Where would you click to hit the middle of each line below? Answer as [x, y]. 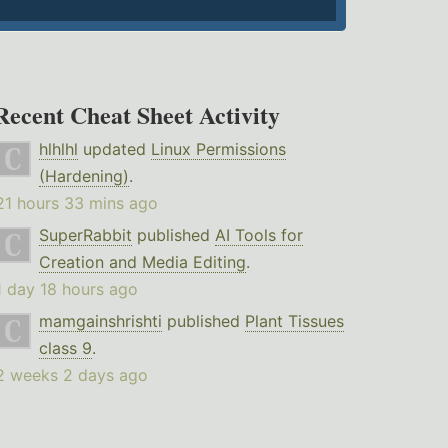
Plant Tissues [294, 321]
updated [114, 149]
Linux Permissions [218, 149]
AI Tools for [258, 235]
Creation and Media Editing [142, 262]
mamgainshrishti [100, 321]
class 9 [65, 348]
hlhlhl [58, 149]
